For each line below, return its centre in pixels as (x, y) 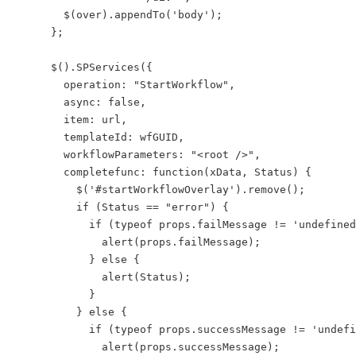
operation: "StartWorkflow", (124, 85)
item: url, (70, 120)
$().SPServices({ (83, 67)
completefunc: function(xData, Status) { (162, 172)
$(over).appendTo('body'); (118, 15)
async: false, (79, 102)
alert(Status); (102, 277)
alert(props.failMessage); (137, 242)
